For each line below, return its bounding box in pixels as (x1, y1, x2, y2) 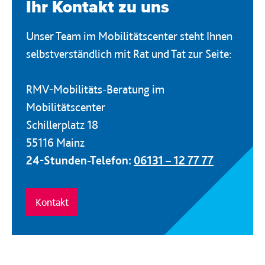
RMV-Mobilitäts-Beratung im (26, 82, 164, 96)
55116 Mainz (26, 135, 85, 150)
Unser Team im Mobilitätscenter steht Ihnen (26, 29, 232, 43)
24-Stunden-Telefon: (26, 153, 134, 167)
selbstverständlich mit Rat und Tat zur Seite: (26, 47, 232, 61)
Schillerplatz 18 (26, 118, 98, 132)
